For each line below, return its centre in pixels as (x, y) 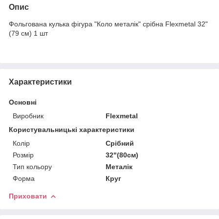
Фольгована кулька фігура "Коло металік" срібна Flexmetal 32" (108, 24)
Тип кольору (32, 166)
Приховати (28, 196)
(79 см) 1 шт (28, 33)
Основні (23, 102)
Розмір (23, 155)
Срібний (120, 143)
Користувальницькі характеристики (72, 129)
